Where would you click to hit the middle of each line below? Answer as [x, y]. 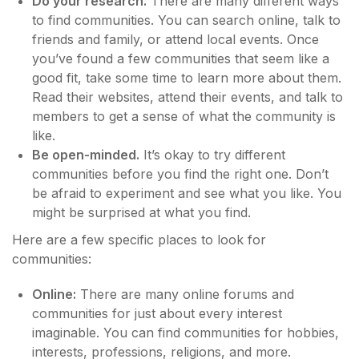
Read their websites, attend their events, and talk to [188, 97]
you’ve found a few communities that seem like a [181, 58]
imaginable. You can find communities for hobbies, [186, 333]
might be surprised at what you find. [141, 212]
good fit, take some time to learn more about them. [187, 78]
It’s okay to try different [212, 155]
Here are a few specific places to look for [139, 240]
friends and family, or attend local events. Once [175, 39]
